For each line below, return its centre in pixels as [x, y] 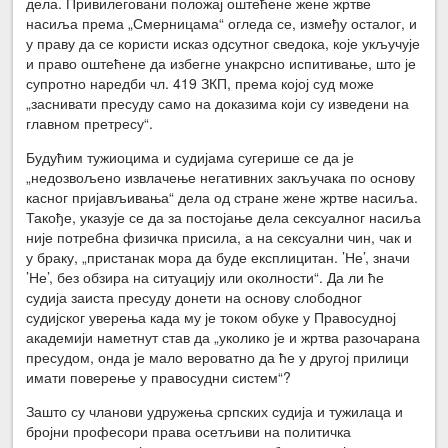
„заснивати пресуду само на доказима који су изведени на [218, 102]
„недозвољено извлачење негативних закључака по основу [221, 176]
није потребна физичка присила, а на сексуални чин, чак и [219, 236]
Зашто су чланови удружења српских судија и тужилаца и [215, 410]
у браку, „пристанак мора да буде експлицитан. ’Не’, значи [218, 256]
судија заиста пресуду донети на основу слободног [194, 296]
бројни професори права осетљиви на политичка [189, 430]
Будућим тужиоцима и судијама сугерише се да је [190, 156]
